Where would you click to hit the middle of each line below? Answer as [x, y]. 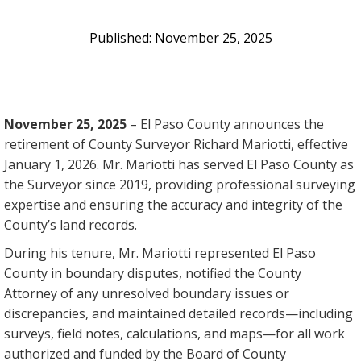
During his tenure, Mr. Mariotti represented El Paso [160, 253]
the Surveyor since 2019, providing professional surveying [180, 185]
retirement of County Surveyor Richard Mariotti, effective [176, 145]
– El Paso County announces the [227, 124]
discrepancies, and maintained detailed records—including [178, 314]
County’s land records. [71, 225]
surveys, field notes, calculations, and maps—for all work [174, 334]
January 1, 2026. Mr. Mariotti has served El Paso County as [179, 165]
